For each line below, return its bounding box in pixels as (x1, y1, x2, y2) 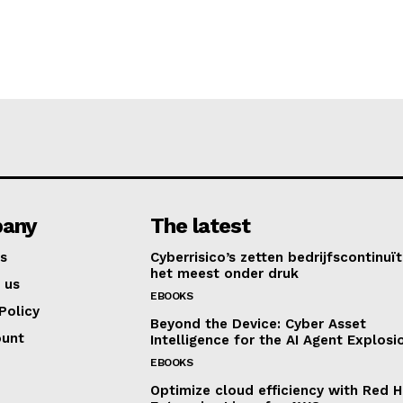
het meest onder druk (150, 265, 300, 282)
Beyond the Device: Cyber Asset (150, 316, 367, 333)
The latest (150, 213, 251, 239)
